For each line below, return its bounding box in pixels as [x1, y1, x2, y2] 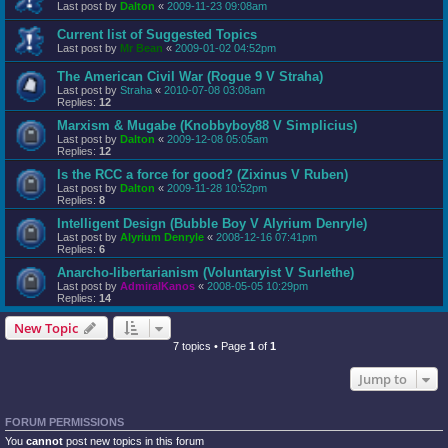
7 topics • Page [172, 339, 249, 352]
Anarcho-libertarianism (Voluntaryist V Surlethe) [57, 264, 354, 280]
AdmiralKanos [120, 279, 195, 292]
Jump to [359, 369, 407, 388]
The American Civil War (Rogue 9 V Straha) [57, 68, 323, 84]
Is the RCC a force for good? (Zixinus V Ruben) [57, 166, 348, 182]
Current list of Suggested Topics [57, 26, 257, 42]
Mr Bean [120, 41, 163, 54]
